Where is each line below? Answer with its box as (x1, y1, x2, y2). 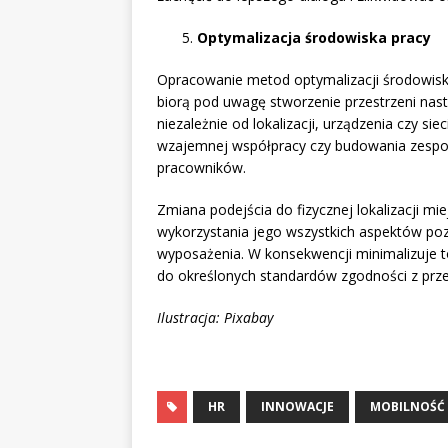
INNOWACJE (261, 398, 334, 416)
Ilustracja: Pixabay (157, 308, 273, 328)
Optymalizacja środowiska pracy (197, 28, 431, 48)
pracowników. (157, 158, 246, 178)
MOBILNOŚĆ (370, 398, 445, 416)
